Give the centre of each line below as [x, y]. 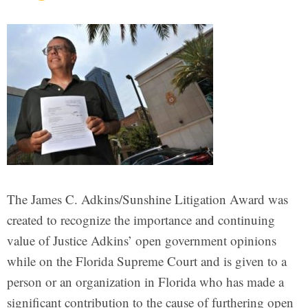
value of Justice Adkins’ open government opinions [142, 240]
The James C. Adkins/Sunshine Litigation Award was [147, 199]
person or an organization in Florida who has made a [145, 282]
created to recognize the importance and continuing [141, 220]
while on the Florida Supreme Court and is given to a [147, 261]
